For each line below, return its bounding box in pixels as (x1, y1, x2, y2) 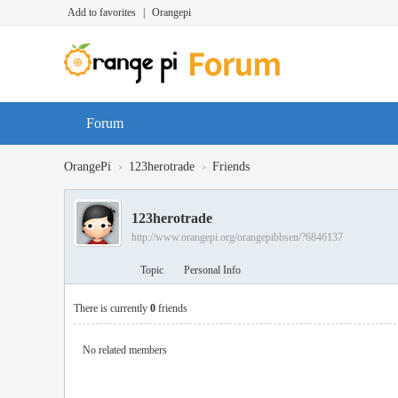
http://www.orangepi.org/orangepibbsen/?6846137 (131, 231, 343, 243)
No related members (83, 344, 167, 356)
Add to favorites (68, 6, 136, 19)
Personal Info (184, 264, 241, 276)
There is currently (74, 302, 150, 314)
